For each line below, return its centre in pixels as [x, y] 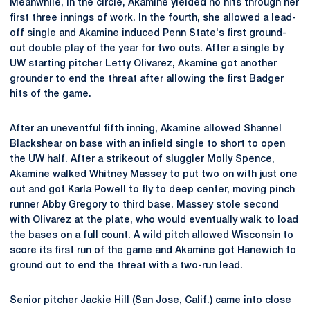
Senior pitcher [45, 301]
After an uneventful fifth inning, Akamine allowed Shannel [146, 129]
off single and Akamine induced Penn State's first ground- [148, 34]
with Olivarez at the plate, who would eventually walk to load [154, 220]
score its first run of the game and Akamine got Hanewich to [153, 251]
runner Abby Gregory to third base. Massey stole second [144, 205]
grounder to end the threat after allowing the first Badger [147, 79]
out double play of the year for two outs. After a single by [147, 49]
